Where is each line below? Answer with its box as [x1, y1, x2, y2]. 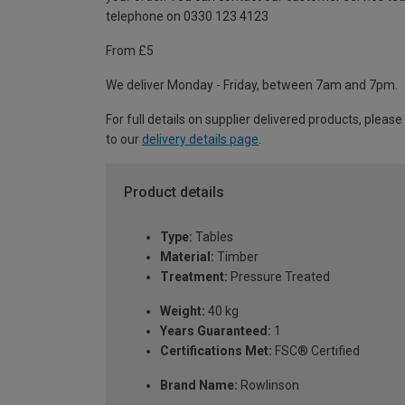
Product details [124, 183, 224, 201]
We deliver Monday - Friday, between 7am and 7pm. [106, 77, 398, 92]
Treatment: [160, 269, 228, 285]
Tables [193, 230, 233, 245]
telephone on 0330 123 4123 [106, 8, 268, 24]
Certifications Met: [160, 344, 272, 359]
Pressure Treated [228, 269, 330, 285]
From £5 [106, 42, 154, 58]
